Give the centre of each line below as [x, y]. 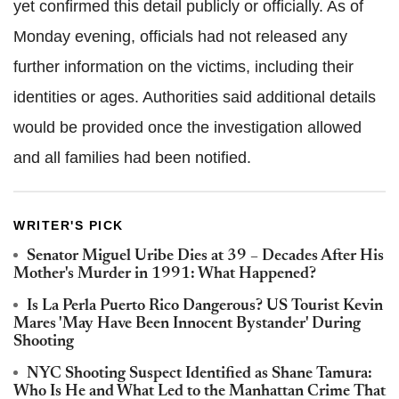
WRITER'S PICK [69, 225]
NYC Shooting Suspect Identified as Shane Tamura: [199, 374]
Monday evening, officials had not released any [180, 36]
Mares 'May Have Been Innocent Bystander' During [187, 324]
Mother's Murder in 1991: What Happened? [165, 274]
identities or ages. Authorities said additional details [195, 97]
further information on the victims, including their [183, 66]
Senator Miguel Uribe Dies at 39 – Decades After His [205, 256]
